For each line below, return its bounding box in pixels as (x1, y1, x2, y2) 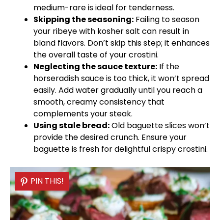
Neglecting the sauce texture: (33, 61, 157, 72)
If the (157, 61, 179, 72)
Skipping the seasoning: (33, 14, 134, 25)
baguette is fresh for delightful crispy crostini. (33, 143, 208, 155)
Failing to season (134, 14, 199, 25)
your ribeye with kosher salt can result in (33, 26, 189, 37)
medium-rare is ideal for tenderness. (33, 2, 174, 13)
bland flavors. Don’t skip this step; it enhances (33, 37, 210, 49)
